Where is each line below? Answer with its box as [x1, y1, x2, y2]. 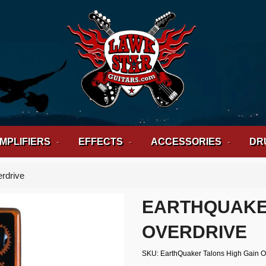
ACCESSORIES [150, 137, 221, 147]
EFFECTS [78, 137, 123, 147]
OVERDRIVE [142, 222, 247, 242]
